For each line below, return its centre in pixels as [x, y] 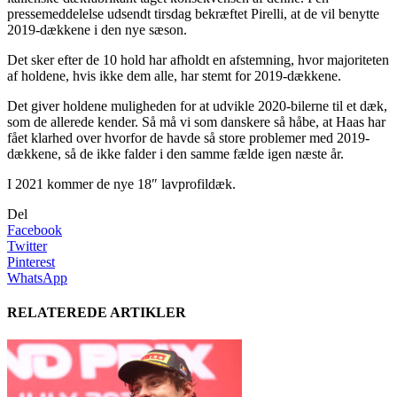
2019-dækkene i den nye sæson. [97, 29]
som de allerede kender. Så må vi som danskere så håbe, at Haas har [196, 121]
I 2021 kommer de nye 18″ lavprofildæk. [121, 183]
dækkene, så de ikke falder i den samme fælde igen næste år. [175, 153]
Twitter [27, 245]
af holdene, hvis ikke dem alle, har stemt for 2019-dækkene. [174, 75]
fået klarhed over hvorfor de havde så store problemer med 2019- [188, 137]
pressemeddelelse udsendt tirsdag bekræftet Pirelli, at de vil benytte [193, 13]
